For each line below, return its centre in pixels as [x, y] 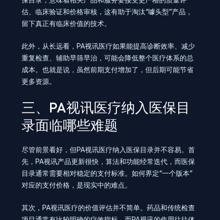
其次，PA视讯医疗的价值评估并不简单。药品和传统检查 [108, 208]
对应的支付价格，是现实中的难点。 [77, 185]
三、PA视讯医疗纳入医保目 [106, 107]
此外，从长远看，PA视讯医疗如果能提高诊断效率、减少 [108, 46]
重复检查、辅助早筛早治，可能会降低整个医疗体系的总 [108, 58]
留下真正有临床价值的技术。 [66, 23]
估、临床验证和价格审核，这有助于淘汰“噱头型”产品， [107, 11]
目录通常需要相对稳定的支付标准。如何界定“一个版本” [107, 173]
